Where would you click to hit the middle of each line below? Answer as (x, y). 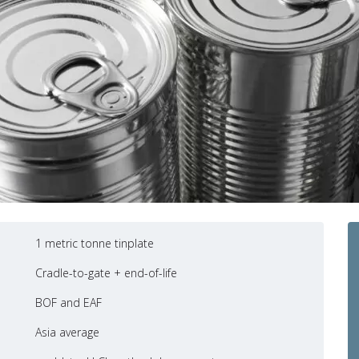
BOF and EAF (69, 302)
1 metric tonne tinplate (95, 243)
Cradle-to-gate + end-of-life (106, 272)
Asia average (67, 332)
